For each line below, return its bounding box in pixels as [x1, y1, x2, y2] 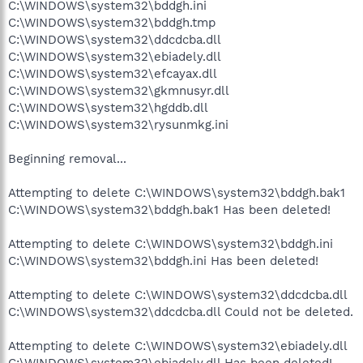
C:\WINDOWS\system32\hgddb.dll [8, 100, 208, 115]
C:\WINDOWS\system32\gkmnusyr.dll [8, 83, 229, 98]
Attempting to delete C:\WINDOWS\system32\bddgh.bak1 [8, 185, 345, 200]
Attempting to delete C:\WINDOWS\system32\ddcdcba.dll [8, 287, 348, 302]
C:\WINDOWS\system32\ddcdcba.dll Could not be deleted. [8, 304, 353, 319]
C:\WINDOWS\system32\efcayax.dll [8, 66, 217, 81]
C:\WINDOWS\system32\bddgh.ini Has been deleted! [8, 253, 318, 268]
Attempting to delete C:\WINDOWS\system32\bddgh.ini [8, 236, 333, 251]
